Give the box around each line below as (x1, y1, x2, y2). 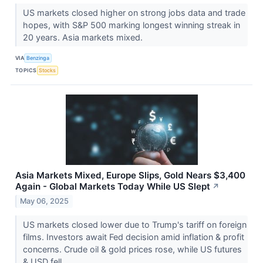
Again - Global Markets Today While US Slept (15, 180, 210, 192)
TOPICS (15, 67, 37, 74)
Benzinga (26, 55, 50, 62)
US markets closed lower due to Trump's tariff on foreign (22, 220, 247, 230)
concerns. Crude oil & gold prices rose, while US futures (22, 244, 242, 255)
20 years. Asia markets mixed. (22, 32, 145, 42)
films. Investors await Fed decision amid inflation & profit (22, 232, 244, 242)
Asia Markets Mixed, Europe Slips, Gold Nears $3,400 (15, 169, 245, 181)
